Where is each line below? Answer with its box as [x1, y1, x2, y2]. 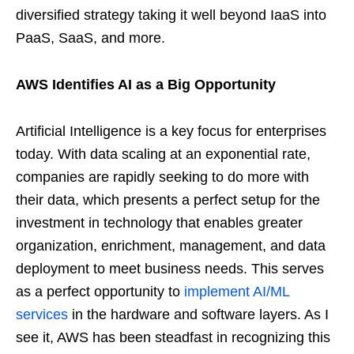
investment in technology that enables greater [16, 214, 303, 231]
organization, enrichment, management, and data [16, 237, 326, 254]
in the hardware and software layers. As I [68, 306, 329, 322]
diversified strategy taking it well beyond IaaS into [16, 6, 326, 23]
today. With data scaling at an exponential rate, [16, 145, 311, 162]
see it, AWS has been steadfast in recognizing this [16, 329, 330, 345]
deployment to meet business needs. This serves [16, 260, 324, 277]
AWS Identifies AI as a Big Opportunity [16, 76, 280, 92]
